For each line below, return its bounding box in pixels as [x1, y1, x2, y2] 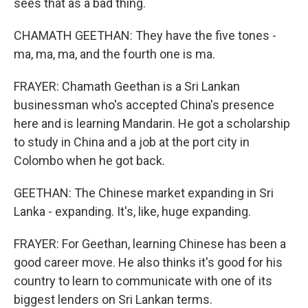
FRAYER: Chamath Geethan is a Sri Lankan [14, 79, 240, 93]
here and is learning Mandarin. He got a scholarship [14, 116, 290, 131]
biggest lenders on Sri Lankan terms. [14, 292, 212, 307]
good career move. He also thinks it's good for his [14, 255, 283, 269]
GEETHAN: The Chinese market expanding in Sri [14, 186, 274, 200]
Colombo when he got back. [14, 153, 165, 168]
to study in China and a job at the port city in [14, 135, 250, 149]
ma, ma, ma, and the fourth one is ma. [14, 47, 215, 61]
